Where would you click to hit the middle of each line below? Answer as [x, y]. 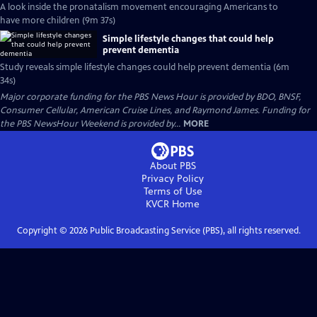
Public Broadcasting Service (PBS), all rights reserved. [194, 231]
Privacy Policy [173, 179]
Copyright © [43, 231]
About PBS [173, 166]
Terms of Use [173, 191]
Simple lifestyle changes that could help [188, 39]
